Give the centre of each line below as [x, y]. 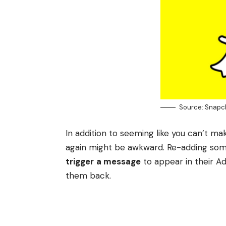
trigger [80, 161]
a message [119, 161]
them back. [88, 175]
